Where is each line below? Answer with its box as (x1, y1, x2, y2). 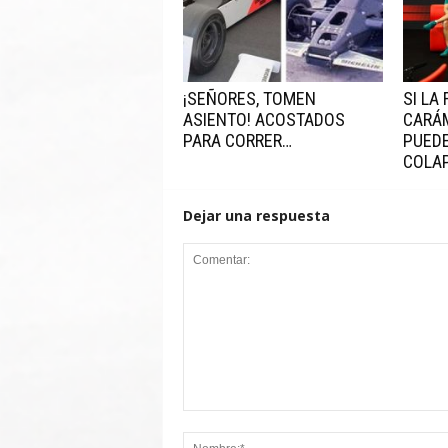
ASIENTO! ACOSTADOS (182, 109, 345, 130)
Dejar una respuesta (182, 206, 330, 225)
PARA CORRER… (182, 130, 292, 151)
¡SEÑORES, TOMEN (182, 88, 316, 109)
